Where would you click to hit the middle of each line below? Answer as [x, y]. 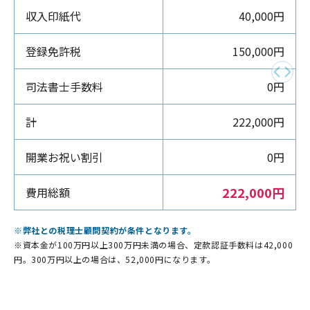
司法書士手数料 [64, 86]
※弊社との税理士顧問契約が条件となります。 [105, 230]
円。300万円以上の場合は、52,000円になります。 [115, 259]
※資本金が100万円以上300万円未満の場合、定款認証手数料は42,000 [154, 244]
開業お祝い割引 [64, 157]
